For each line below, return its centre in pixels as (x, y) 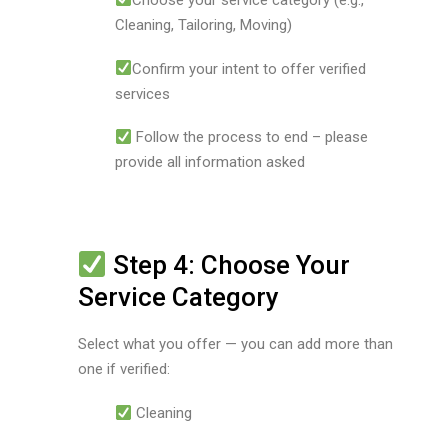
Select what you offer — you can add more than (235, 344)
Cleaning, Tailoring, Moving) (203, 24)
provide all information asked (210, 162)
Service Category (178, 296)
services (142, 93)
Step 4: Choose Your (229, 264)
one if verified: (123, 369)
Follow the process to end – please (252, 137)
